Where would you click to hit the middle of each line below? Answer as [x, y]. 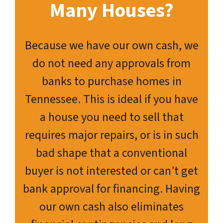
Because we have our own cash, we [111, 45]
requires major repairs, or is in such [111, 135]
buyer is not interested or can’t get [111, 171]
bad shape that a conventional [111, 153]
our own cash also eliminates [111, 207]
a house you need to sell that [111, 117]
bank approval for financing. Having [111, 189]
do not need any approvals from [111, 63]
